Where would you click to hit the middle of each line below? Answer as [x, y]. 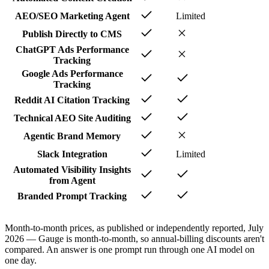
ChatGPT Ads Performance [72, 49]
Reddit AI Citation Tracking [72, 100]
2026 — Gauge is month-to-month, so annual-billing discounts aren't [134, 238]
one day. [21, 260]
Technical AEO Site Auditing [72, 118]
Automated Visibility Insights [72, 169]
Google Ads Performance [72, 73]
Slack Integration [72, 154]
